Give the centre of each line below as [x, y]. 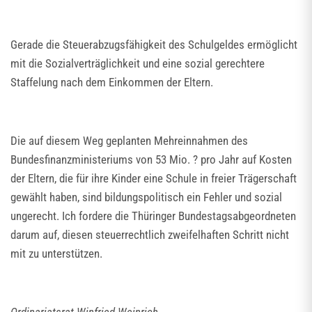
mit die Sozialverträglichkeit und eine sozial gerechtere [138, 63]
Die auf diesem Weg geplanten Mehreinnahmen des [129, 141]
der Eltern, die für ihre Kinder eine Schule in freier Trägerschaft [154, 178]
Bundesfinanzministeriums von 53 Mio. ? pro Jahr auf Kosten [151, 159]
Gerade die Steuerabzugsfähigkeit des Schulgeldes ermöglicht [154, 45]
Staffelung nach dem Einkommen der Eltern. [112, 82]
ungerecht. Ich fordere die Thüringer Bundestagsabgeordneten [153, 216]
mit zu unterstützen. [56, 253]
